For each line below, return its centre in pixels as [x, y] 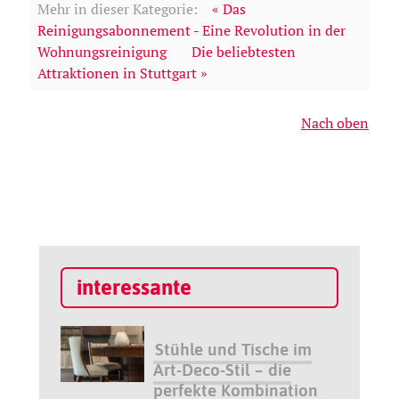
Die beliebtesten [244, 51]
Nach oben [335, 122]
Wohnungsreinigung [102, 51]
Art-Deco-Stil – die [222, 370]
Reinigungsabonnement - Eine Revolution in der [191, 30]
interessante [134, 288]
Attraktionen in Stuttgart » [122, 73]
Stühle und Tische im [233, 350]
